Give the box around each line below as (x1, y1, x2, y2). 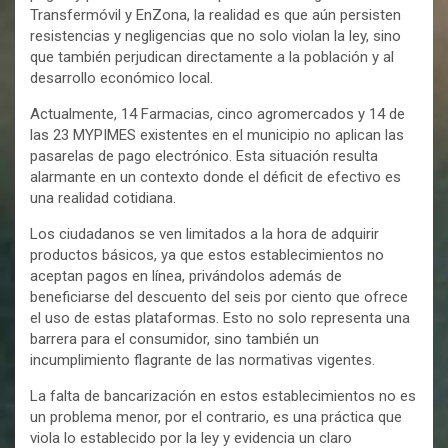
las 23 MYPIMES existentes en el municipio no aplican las (30, 125, 404, 144)
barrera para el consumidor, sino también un (30, 329, 319, 348)
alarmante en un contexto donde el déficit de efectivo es (30, 167, 401, 186)
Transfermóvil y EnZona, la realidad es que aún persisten (30, 5, 401, 24)
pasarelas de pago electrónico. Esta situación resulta (30, 146, 378, 165)
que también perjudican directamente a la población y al (30, 47, 394, 66)
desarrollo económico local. (30, 68, 213, 87)
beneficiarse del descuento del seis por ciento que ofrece (30, 287, 408, 306)
